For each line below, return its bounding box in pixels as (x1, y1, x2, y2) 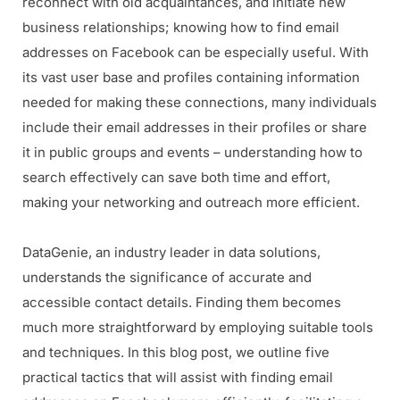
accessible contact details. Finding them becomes (22, 294, 341, 312)
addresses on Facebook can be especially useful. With (22, 44, 369, 62)
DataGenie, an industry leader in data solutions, (22, 244, 321, 262)
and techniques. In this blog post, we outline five (22, 344, 329, 362)
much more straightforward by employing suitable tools (22, 319, 373, 337)
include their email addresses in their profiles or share (22, 119, 367, 137)
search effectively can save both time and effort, (22, 169, 330, 187)
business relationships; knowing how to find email (22, 19, 339, 37)
